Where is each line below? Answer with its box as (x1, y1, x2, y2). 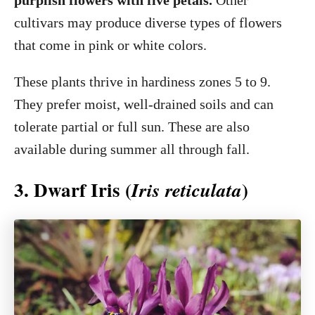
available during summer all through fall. (14, 141, 250, 157)
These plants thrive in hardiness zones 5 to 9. (14, 74, 271, 89)
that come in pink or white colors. (14, 37, 207, 53)
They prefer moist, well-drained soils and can (14, 96, 274, 112)
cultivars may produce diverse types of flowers (14, 15, 282, 30)
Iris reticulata (131, 176, 242, 203)
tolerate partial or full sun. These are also (14, 119, 250, 134)
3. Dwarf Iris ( (14, 176, 131, 203)
